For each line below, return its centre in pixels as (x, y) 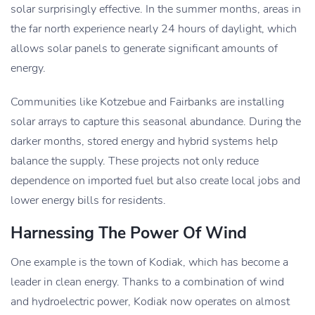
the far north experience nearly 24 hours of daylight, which (154, 29)
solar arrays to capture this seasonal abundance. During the (156, 122)
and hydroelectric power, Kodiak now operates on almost (150, 302)
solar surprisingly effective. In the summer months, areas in (156, 9)
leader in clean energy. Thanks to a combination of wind (147, 282)
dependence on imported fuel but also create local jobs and (155, 181)
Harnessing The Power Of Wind (129, 233)
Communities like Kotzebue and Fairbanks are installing (147, 102)
